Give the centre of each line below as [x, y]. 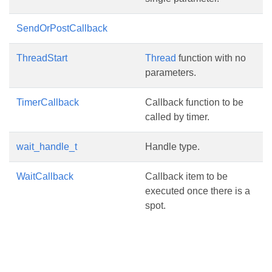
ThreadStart [42, 58]
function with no [211, 58]
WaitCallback [45, 176]
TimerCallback [48, 102]
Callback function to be [194, 102]
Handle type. [172, 147]
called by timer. [177, 117]
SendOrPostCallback [62, 28]
